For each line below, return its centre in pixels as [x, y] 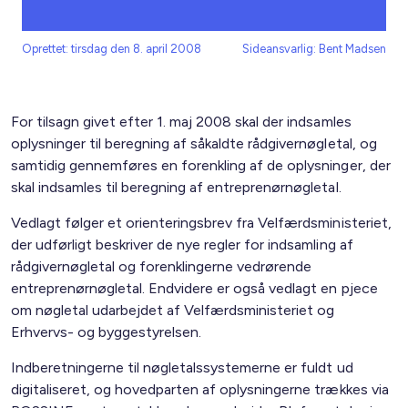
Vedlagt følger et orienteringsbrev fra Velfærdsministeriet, [201, 223]
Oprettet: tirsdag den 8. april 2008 [112, 49]
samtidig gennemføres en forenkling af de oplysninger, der [201, 165]
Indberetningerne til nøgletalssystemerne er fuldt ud [182, 367]
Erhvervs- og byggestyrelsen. [107, 332]
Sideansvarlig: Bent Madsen [314, 49]
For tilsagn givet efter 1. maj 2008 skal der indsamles [181, 122]
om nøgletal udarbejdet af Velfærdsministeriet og [173, 310]
